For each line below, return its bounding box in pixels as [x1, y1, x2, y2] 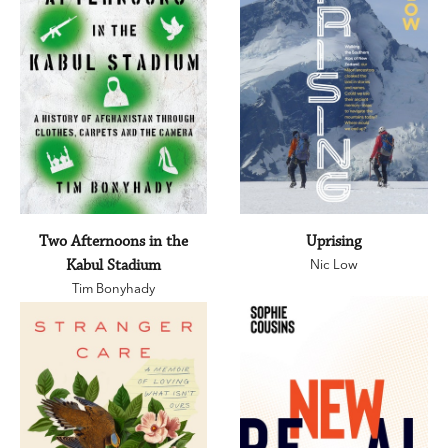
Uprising [306, 232, 362, 252]
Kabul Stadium [66, 256, 162, 276]
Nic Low [309, 256, 358, 273]
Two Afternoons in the [39, 232, 189, 252]
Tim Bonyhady [72, 280, 156, 297]
